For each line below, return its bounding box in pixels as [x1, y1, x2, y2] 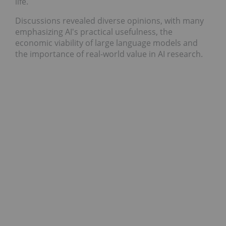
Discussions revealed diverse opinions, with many [15, 15, 204, 26]
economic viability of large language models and [15, 37, 198, 48]
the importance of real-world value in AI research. [15, 48, 203, 60]
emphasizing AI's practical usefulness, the [15, 26, 173, 37]
